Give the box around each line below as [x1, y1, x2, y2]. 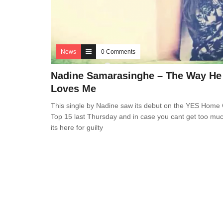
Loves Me [51, 83, 96, 95]
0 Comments [101, 48, 135, 56]
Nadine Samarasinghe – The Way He [51, 70, 222, 82]
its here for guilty [51, 123, 103, 132]
